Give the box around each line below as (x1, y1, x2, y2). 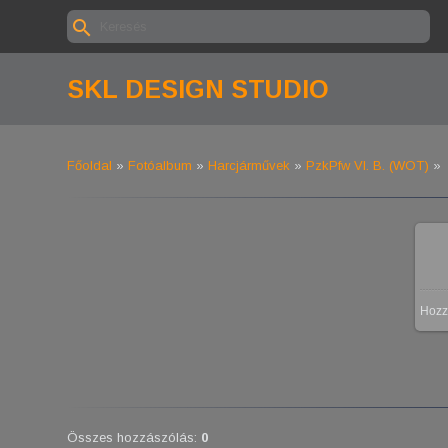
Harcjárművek (208, 158, 290, 173)
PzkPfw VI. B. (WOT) (306, 158, 429, 173)
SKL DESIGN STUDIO (67, 75, 329, 103)
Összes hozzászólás (67, 429, 194, 445)
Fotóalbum (128, 158, 192, 173)
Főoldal (67, 158, 112, 173)
